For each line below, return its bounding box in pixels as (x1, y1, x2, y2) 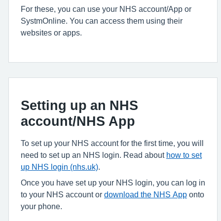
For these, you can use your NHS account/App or (21, 5, 191, 13)
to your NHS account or (21, 190, 104, 199)
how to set (166, 151, 202, 159)
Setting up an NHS (21, 99, 138, 112)
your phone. (21, 202, 62, 211)
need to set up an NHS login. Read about (21, 151, 166, 159)
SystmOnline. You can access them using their (21, 17, 183, 25)
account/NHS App (21, 114, 135, 128)
